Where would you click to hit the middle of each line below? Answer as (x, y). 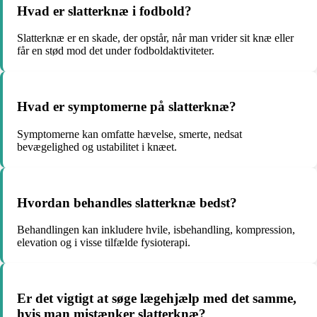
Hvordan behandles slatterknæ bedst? (127, 202)
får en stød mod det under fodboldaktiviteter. (116, 51)
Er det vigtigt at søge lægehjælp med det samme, (157, 298)
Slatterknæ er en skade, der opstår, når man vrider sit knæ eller (155, 38)
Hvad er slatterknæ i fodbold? (104, 11)
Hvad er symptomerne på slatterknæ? (127, 107)
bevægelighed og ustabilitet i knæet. (97, 146)
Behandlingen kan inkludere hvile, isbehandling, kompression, (156, 230)
